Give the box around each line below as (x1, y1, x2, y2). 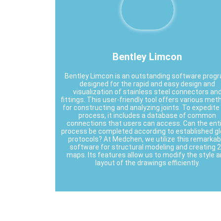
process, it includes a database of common (78, 111, 217, 119)
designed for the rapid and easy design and (79, 79, 216, 88)
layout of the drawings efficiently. (95, 158, 200, 167)
